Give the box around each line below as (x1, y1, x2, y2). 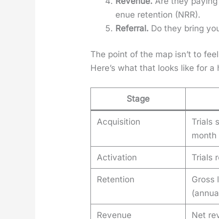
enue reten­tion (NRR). (115, 9, 201, 20)
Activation (97, 152, 137, 162)
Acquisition (97, 116, 141, 127)
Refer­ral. (115, 23, 149, 33)
